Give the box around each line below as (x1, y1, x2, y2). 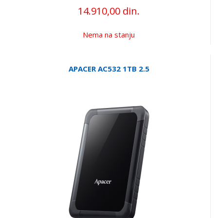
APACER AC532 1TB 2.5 (68, 63, 149, 73)
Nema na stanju (83, 29, 135, 39)
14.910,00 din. (78, 4, 140, 18)
